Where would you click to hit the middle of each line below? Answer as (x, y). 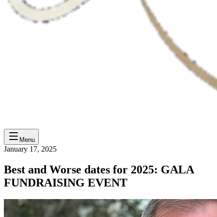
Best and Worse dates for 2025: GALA (99, 169)
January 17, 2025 (30, 149)
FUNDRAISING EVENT (66, 182)
